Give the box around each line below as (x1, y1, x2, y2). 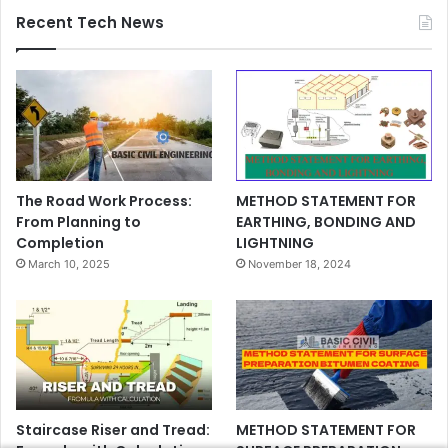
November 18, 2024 (248, 256, 352, 271)
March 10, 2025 (28, 256, 110, 271)
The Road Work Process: (16, 190, 192, 211)
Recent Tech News (16, 12, 164, 34)
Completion (16, 232, 104, 253)
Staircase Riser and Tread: (16, 419, 210, 440)
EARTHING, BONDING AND (236, 211, 417, 232)
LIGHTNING (236, 232, 315, 253)
